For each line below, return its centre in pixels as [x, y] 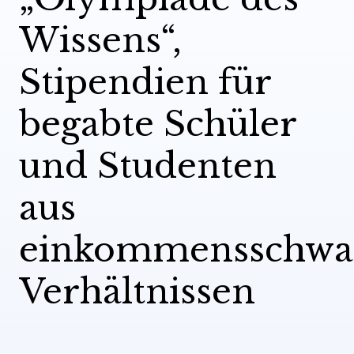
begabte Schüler [158, 124]
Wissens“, [100, 41]
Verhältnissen [137, 292]
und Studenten [148, 166]
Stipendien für [145, 83]
